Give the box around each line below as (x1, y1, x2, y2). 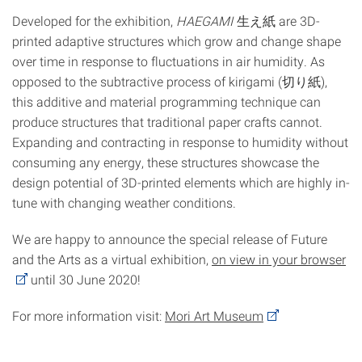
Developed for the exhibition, (12, 12, 176, 29)
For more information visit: (12, 307, 165, 324)
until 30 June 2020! (27, 271, 141, 288)
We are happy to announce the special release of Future (12, 230, 327, 247)
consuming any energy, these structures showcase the (12, 154, 319, 170)
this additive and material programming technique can (12, 93, 321, 110)
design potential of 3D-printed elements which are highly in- (12, 174, 350, 191)
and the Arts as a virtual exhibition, (12, 250, 212, 267)
